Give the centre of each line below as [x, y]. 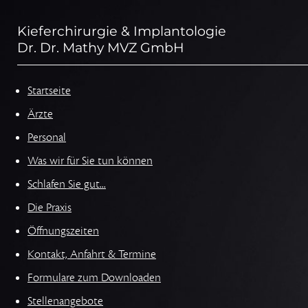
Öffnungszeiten [63, 231]
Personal [47, 137]
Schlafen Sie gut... [67, 184]
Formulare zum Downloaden [94, 277]
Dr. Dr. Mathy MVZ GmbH [101, 47]
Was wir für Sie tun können [90, 161]
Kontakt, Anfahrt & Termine [92, 254]
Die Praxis [49, 207]
